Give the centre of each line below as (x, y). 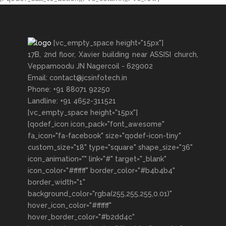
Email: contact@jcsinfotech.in (77, 78)
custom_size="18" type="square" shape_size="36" (110, 147)
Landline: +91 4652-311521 (72, 101)
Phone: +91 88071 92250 (69, 89)
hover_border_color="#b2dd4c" (81, 217)
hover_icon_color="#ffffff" (70, 205)
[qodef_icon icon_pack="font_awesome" (96, 124)
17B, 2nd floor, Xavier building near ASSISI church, (113, 54)
